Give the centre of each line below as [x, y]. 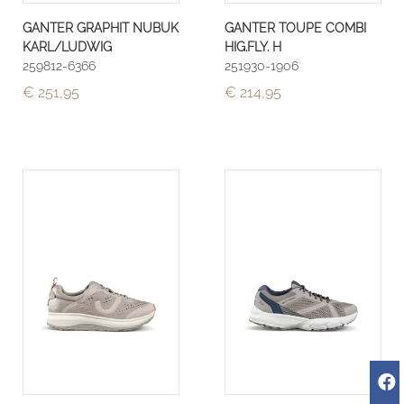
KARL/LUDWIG [67, 47]
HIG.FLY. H [253, 47]
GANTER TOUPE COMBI [295, 28]
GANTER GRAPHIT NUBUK [101, 28]
